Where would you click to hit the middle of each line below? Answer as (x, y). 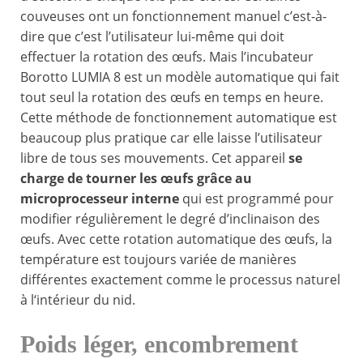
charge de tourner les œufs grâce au (136, 179)
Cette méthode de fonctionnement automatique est (179, 118)
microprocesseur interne (100, 199)
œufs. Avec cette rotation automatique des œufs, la (176, 239)
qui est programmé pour (256, 199)
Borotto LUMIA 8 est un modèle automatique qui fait (180, 77)
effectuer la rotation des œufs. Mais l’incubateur (167, 57)
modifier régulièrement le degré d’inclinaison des (170, 219)
